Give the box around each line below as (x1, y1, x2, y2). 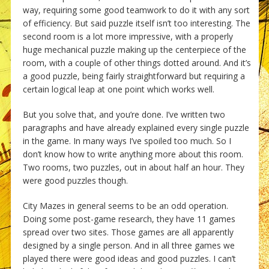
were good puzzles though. (22, 175, 128, 187)
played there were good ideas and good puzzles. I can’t (22, 253, 236, 265)
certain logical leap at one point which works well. (22, 83, 214, 95)
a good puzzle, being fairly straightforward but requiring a (22, 70, 245, 82)
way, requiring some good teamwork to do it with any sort (22, 4, 250, 16)
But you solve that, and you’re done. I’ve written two (22, 109, 225, 121)
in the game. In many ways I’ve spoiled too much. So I (22, 135, 231, 147)
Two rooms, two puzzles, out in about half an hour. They (22, 162, 244, 174)
